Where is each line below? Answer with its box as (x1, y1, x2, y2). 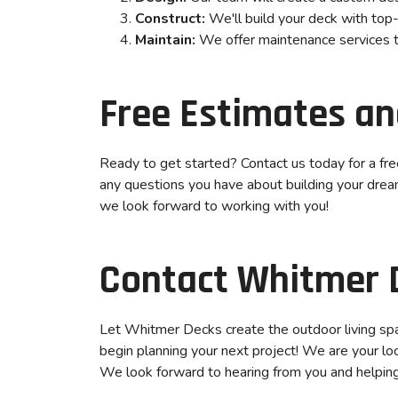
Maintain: (135, 30, 195, 50)
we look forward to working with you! (99, 196, 329, 216)
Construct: (135, 9, 205, 28)
